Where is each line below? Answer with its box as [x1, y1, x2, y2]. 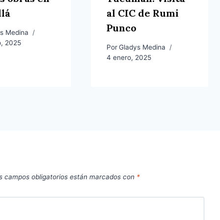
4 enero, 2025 [106, 53, 151, 61]
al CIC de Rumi [106, 7, 179, 20]
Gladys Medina [118, 43, 165, 51]
